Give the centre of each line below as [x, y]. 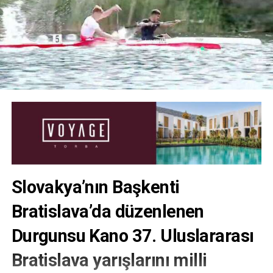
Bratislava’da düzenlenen [108, 211]
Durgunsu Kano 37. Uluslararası [133, 236]
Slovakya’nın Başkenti [95, 187]
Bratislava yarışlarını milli [109, 260]
